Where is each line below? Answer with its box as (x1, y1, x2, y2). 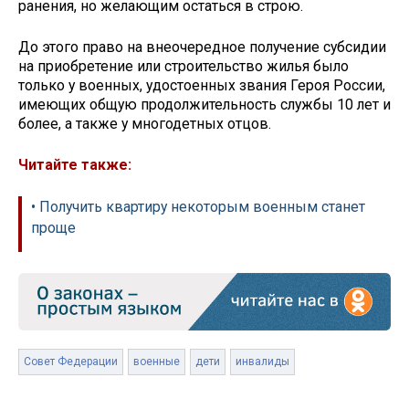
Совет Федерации (24, 354, 118, 368)
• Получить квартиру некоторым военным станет (31, 197, 365, 215)
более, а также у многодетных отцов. (18, 115, 275, 133)
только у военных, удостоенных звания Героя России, (18, 77, 385, 95)
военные (133, 354, 180, 368)
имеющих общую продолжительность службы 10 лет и (18, 96, 391, 114)
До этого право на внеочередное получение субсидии (18, 38, 386, 57)
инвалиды (236, 354, 289, 368)
